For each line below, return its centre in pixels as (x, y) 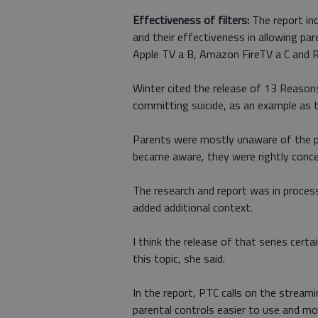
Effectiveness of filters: (191, 20)
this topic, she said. (179, 258)
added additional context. (193, 207)
